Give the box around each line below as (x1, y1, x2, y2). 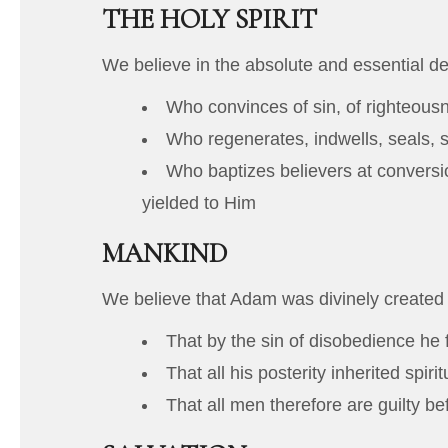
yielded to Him (142, 193, 256, 214)
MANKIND (102, 237, 227, 271)
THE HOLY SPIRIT (102, 3, 317, 37)
